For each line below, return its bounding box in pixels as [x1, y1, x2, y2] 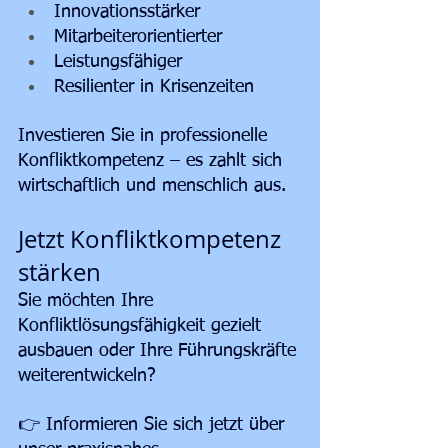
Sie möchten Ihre [18, 292, 159, 311]
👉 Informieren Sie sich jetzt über [18, 416, 290, 435]
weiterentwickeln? [18, 367, 156, 386]
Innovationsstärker [54, 3, 200, 22]
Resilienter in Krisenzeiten [54, 78, 254, 97]
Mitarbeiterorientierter [54, 28, 222, 47]
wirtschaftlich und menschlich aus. [18, 177, 286, 196]
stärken [18, 256, 101, 289]
